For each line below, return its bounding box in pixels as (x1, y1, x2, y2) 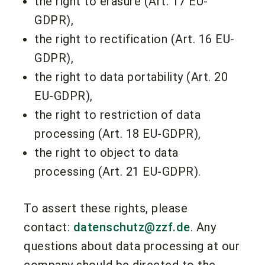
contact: (24, 219, 70, 234)
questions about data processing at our (24, 238, 240, 253)
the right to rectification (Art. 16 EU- (34, 31, 235, 46)
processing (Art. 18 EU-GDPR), (34, 126, 201, 141)
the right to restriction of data (34, 107, 201, 122)
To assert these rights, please (24, 201, 188, 215)
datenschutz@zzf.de (73, 219, 190, 234)
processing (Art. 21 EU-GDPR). (34, 164, 201, 179)
